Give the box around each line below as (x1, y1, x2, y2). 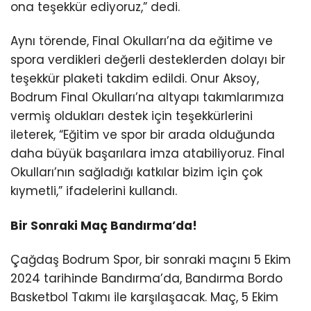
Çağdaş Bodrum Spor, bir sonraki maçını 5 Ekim (10, 251, 291, 268)
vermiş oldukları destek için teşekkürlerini (10, 108, 253, 125)
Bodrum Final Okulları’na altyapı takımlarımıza (10, 89, 284, 106)
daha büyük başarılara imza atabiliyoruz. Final (10, 145, 285, 162)
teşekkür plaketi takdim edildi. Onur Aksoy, (10, 70, 259, 87)
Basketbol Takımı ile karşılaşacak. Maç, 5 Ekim (10, 288, 278, 305)
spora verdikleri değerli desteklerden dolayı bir (10, 51, 285, 69)
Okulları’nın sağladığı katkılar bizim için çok (10, 164, 262, 181)
